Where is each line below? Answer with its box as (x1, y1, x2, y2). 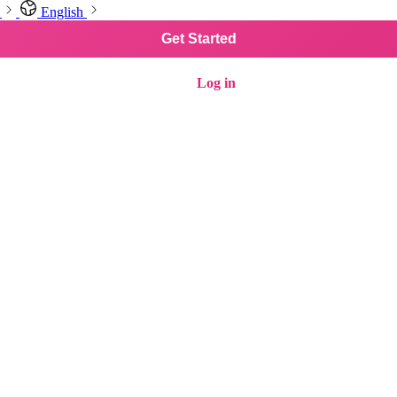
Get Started (160, 31, 237, 46)
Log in (197, 75, 236, 90)
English (37, 4, 87, 19)
